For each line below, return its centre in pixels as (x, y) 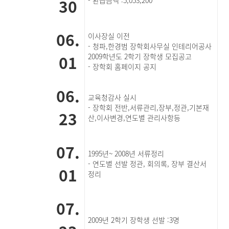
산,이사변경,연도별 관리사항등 (135, 118)
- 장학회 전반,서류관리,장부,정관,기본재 (149, 107)
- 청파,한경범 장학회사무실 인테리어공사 (151, 46)
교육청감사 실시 (113, 97)
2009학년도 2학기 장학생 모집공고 (141, 56)
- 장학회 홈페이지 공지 (123, 66)
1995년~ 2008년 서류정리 (127, 153)
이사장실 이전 (109, 36)
